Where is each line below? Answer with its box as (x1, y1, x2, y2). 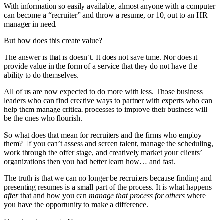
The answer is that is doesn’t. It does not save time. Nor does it (4, 53, 197, 62)
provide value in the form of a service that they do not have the (4, 62, 197, 71)
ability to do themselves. (4, 71, 79, 80)
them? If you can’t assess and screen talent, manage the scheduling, (4, 139, 213, 148)
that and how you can (20, 192, 89, 200)
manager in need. (4, 20, 57, 28)
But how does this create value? (4, 36, 102, 45)
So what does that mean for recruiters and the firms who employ (4, 131, 202, 139)
